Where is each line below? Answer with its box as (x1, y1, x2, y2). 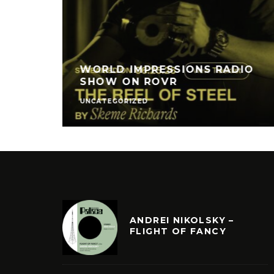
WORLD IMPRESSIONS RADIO (80, 63, 254, 75)
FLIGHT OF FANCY (130, 226, 226, 237)
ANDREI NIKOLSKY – (130, 215, 234, 226)
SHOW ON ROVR (80, 75, 177, 87)
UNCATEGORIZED (80, 97, 149, 105)
